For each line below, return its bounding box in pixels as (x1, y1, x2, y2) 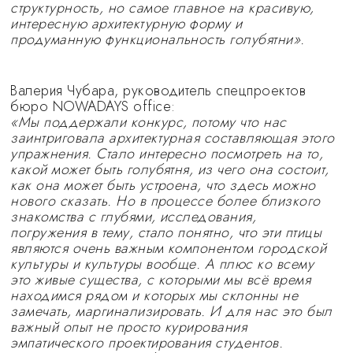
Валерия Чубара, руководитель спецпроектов (10, 80, 307, 101)
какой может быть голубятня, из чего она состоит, (10, 159, 329, 180)
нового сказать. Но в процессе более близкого (10, 191, 321, 211)
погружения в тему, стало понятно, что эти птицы (10, 222, 321, 243)
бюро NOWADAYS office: (10, 96, 176, 117)
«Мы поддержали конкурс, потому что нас (10, 112, 287, 132)
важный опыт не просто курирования (10, 317, 247, 337)
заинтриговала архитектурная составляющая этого (10, 128, 335, 148)
